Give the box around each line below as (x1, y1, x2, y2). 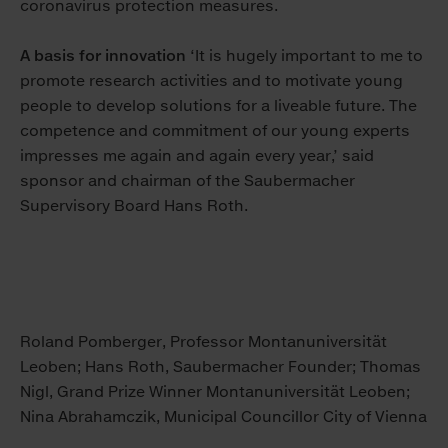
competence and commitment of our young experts (20, 121, 410, 141)
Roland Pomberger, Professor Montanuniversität (20, 332, 387, 352)
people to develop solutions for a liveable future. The (20, 96, 417, 116)
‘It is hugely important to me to (186, 46, 423, 66)
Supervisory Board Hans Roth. (20, 196, 248, 216)
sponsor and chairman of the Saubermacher (20, 171, 355, 191)
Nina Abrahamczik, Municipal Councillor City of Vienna (20, 407, 427, 427)
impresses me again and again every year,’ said (20, 146, 374, 166)
